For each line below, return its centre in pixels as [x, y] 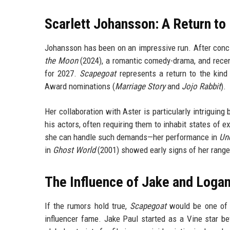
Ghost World [74, 150]
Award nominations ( [80, 87]
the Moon [61, 61]
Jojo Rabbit [201, 87]
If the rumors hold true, [87, 206]
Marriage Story [140, 87]
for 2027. [62, 74]
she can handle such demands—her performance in [132, 137]
